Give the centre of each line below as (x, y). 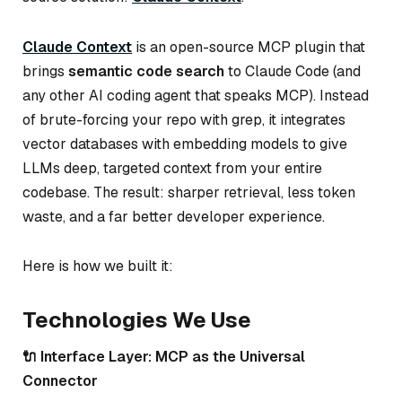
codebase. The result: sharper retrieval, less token (189, 192)
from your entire (267, 168)
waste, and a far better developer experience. (174, 216)
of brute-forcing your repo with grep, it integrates (184, 119)
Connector (60, 381)
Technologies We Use (137, 320)
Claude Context (77, 47)
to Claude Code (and (293, 71)
